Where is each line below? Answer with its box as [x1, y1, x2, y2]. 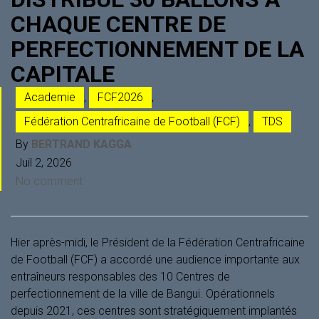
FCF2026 [98, 90, 143, 104]
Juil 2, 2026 [16, 155, 72, 169]
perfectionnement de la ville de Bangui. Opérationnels [11, 286, 275, 300]
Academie [24, 90, 75, 104]
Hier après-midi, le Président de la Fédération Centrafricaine [11, 235, 305, 249]
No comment [16, 174, 83, 188]
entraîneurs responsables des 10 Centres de [11, 269, 230, 283]
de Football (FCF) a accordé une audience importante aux [11, 252, 300, 266]
